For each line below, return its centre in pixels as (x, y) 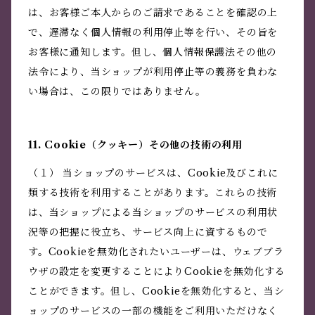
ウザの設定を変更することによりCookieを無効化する (157, 272)
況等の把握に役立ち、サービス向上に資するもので (148, 232)
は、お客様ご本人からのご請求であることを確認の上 (153, 13)
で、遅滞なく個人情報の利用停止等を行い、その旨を (153, 33)
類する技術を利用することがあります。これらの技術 (153, 193)
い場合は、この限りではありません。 (117, 92)
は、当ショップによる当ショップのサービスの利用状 (153, 213)
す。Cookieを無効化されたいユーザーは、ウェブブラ (156, 252)
